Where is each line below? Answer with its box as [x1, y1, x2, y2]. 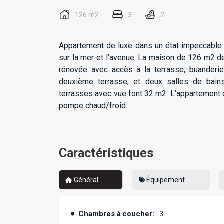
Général [72, 176, 98, 184]
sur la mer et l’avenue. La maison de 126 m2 [59, 53, 215, 63]
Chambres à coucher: [78, 209, 155, 219]
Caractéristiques [59, 146, 153, 161]
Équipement [144, 176, 185, 184]
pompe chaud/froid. [59, 101, 127, 111]
